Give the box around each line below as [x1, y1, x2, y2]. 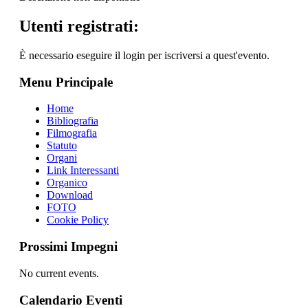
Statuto [46, 140, 77, 152]
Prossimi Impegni [19, 239, 118, 254]
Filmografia [46, 127, 97, 140]
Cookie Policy [46, 214, 109, 226]
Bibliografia [46, 115, 98, 127]
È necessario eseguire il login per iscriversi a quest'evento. [19, 49, 269, 61]
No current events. [19, 267, 99, 279]
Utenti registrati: [19, 17, 139, 35]
